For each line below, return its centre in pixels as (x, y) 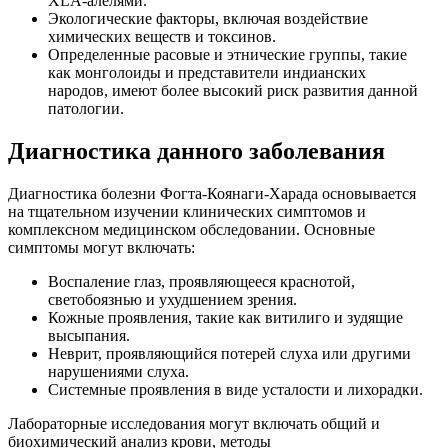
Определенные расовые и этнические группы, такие (227, 54)
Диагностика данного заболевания (196, 150)
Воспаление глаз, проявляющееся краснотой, (201, 281)
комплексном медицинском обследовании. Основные (191, 229)
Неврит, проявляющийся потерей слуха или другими (229, 353)
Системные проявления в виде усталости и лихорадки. (235, 389)
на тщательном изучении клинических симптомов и (187, 211)
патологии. (86, 108)
